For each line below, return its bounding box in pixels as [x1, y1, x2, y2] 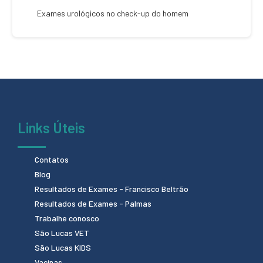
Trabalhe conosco [35, 213, 99, 223]
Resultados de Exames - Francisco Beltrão [35, 183, 188, 194]
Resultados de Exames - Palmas [35, 198, 151, 208]
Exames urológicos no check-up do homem [37, 8, 188, 18]
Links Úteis [18, 119, 85, 136]
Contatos [35, 154, 69, 164]
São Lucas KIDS [35, 242, 91, 252]
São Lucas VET [35, 227, 89, 238]
